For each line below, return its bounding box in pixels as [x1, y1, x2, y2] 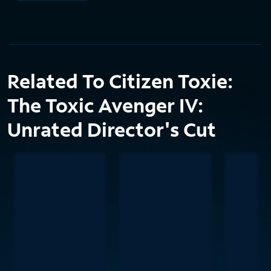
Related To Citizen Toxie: [7, 68, 233, 94]
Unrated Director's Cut [7, 117, 216, 143]
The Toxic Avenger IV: [7, 93, 203, 119]
